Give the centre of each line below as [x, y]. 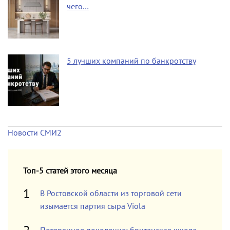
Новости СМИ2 [35, 133]
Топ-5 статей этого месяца [70, 171]
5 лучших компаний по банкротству [131, 61]
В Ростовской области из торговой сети [111, 193]
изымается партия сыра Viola [93, 206]
